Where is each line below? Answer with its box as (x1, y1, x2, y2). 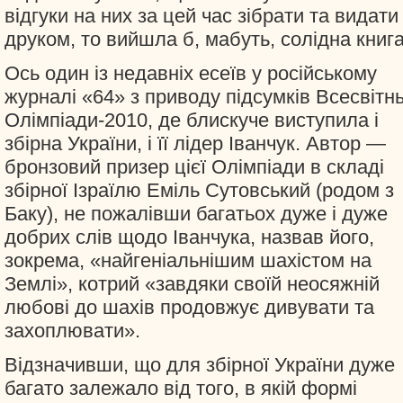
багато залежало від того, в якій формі (4, 377, 357, 399)
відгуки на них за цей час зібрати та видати (4, 4, 399, 27)
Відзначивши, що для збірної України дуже (4, 354, 395, 376)
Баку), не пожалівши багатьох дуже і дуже (4, 202, 388, 225)
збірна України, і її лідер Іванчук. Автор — (4, 132, 386, 155)
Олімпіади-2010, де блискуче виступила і (4, 109, 379, 131)
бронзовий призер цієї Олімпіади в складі (4, 156, 384, 178)
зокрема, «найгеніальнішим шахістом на (4, 249, 372, 272)
